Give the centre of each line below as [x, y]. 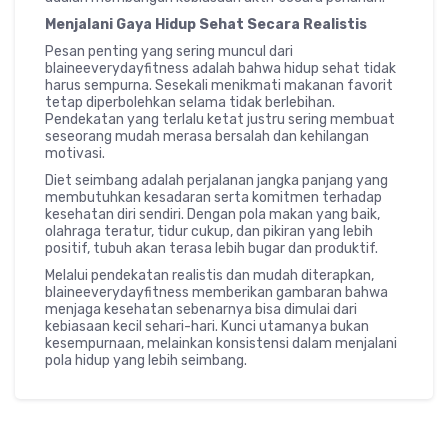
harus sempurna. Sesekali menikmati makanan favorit [219, 85]
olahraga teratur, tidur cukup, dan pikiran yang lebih [209, 231]
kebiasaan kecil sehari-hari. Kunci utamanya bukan [207, 326]
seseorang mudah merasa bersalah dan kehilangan [207, 136]
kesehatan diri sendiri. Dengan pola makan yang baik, [212, 214]
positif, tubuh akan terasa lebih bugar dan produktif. [211, 248]
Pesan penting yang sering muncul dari [169, 51]
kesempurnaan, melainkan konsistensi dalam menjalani [221, 343]
